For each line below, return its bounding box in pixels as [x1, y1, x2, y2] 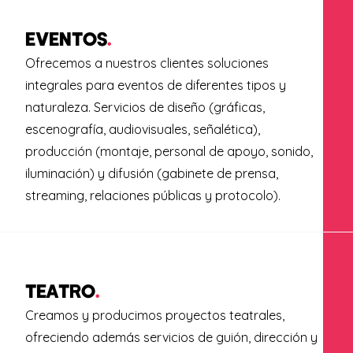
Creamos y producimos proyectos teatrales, [24, 307, 284, 323]
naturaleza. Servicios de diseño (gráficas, [24, 98, 265, 115]
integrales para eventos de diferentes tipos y [24, 76, 286, 93]
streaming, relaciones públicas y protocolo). [24, 187, 281, 203]
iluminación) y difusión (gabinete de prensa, [24, 165, 278, 181]
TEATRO [24, 278, 95, 302]
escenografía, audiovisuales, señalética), [24, 121, 260, 137]
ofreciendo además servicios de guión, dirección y [24, 329, 318, 345]
